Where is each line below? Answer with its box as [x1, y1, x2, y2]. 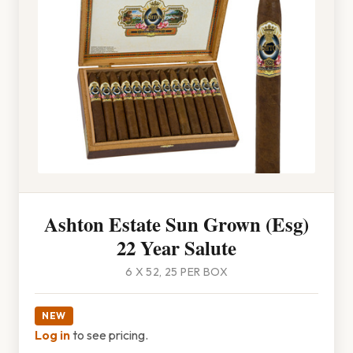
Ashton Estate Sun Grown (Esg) [44, 210, 309, 238]
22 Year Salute [117, 233, 236, 262]
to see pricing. [70, 327, 148, 343]
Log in [35, 327, 70, 343]
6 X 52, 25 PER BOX [124, 265, 229, 279]
